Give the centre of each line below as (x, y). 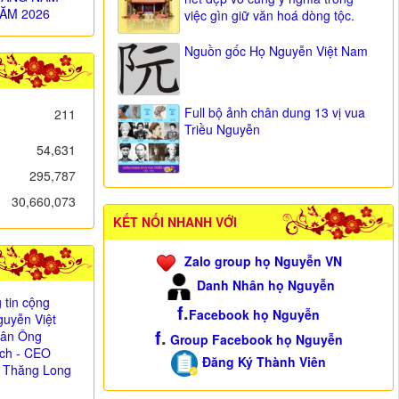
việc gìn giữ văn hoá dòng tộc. (270, 15)
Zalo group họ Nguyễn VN (263, 261)
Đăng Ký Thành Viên (265, 362)
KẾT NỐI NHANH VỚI (175, 222)
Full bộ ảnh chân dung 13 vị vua (275, 112)
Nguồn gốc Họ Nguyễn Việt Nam (277, 51)
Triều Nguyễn (223, 129)
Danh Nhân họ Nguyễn (266, 285)
